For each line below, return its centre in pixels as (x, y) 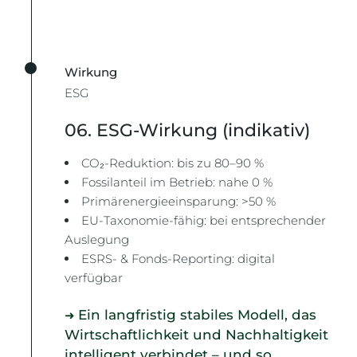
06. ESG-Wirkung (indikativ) (188, 130)
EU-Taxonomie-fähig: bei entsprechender (204, 220)
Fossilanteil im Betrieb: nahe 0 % (177, 182)
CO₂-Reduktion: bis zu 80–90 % (173, 163)
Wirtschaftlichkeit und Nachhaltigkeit (197, 335)
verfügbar (94, 277)
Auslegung (97, 239)
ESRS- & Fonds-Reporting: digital (178, 258)
